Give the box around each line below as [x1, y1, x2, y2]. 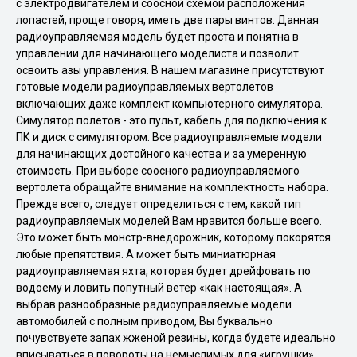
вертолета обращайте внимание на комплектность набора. [16, 181, 328, 194]
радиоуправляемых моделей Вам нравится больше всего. [16, 214, 322, 227]
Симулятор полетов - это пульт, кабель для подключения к [16, 114, 327, 127]
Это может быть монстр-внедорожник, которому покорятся [16, 231, 331, 244]
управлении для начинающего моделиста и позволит [16, 47, 299, 60]
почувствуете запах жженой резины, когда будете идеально [16, 331, 335, 344]
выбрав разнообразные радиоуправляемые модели [16, 298, 292, 311]
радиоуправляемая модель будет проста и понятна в [16, 30, 299, 43]
